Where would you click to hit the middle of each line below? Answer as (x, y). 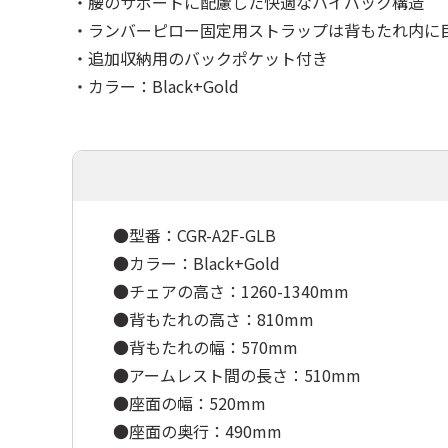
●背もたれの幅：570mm (205, 347)
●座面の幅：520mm (189, 403)
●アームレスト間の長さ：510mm (237, 375)
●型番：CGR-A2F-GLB (194, 235)
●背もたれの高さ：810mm (213, 319)
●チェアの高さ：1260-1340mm (231, 291)
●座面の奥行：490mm (197, 431)
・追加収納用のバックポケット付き (200, 58)
